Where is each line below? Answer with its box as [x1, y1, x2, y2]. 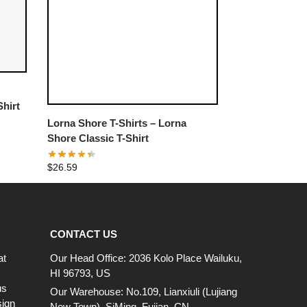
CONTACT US [50, 228, 117, 241]
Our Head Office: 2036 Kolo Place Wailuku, [50, 251, 242, 264]
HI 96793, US [50, 267, 110, 279]
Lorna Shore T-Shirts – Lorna [47, 117, 187, 129]
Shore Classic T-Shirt [47, 132, 149, 144]
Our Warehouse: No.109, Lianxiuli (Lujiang [50, 285, 237, 297]
